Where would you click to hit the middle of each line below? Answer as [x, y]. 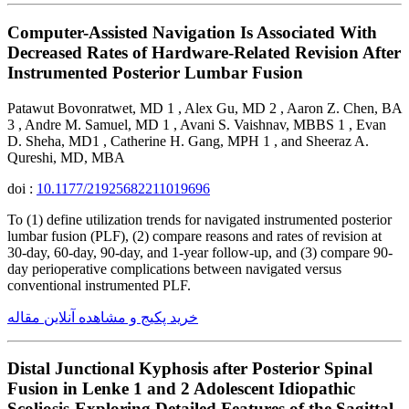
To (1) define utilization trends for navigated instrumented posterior [199, 219]
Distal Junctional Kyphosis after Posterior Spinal [190, 369]
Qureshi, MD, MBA [66, 157]
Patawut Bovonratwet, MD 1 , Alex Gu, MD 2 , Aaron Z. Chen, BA [204, 108]
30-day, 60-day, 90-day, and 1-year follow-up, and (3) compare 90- [200, 252]
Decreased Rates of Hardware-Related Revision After [204, 52]
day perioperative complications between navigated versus [174, 268]
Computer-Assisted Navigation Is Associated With [192, 32]
